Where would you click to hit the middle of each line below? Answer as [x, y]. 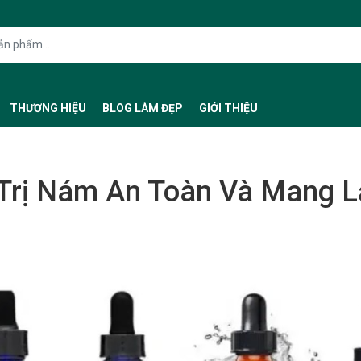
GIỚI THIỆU [228, 108]
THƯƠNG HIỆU [48, 108]
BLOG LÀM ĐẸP [142, 108]
